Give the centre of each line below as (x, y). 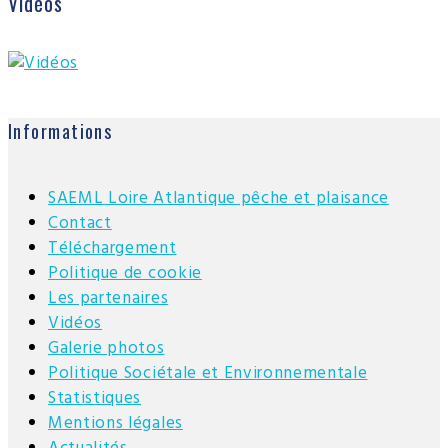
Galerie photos (106, 349)
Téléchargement (112, 249)
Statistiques (95, 399)
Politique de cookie (125, 274)
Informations (60, 130)
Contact (80, 224)
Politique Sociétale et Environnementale (208, 374)
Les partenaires (108, 299)
